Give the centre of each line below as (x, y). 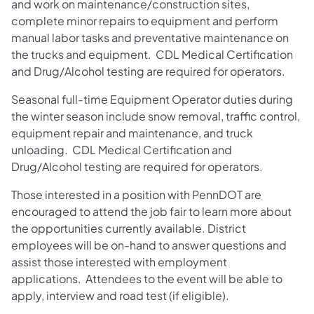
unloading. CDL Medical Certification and (122, 149)
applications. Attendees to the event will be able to (147, 278)
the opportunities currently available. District (129, 228)
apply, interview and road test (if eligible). (121, 295)
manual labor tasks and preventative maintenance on (150, 37)
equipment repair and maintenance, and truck (132, 132)
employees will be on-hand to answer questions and (149, 245)
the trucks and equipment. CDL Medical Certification (152, 54)
